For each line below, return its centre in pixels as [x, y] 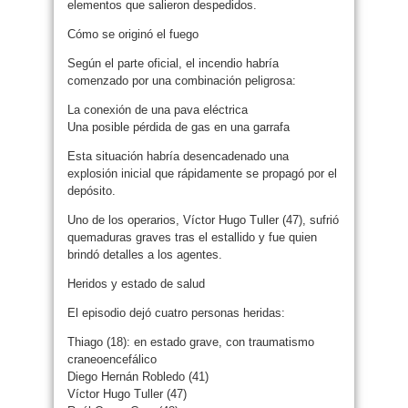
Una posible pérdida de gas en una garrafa [178, 127]
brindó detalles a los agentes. [145, 254]
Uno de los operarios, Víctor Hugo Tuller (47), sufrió [203, 219]
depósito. [92, 190]
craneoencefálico [112, 359]
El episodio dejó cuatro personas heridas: [176, 312]
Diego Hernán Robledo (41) [138, 376]
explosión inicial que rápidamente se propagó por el [202, 173]
